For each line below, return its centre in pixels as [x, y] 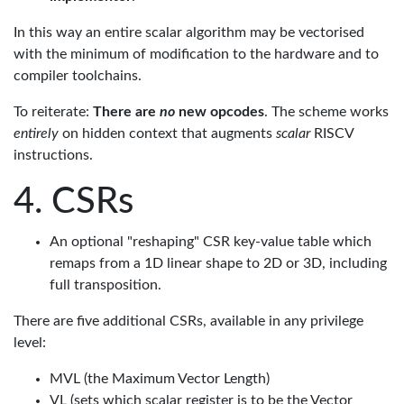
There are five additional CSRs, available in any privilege [188, 321]
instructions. [53, 155]
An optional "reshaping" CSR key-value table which [211, 242]
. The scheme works [326, 112]
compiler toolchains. [78, 76]
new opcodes [220, 112]
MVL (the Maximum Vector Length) [160, 379]
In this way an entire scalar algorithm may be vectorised [189, 32]
